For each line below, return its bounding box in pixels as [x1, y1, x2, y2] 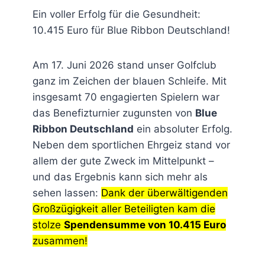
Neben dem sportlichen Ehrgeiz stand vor [32, 138, 230, 151]
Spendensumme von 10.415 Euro [63, 218, 226, 231]
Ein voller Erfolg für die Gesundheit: [32, 8, 201, 20]
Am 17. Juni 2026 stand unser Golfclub [32, 59, 216, 71]
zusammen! [32, 234, 88, 247]
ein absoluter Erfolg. [133, 122, 232, 135]
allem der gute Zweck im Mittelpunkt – [32, 154, 214, 167]
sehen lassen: [32, 186, 101, 199]
